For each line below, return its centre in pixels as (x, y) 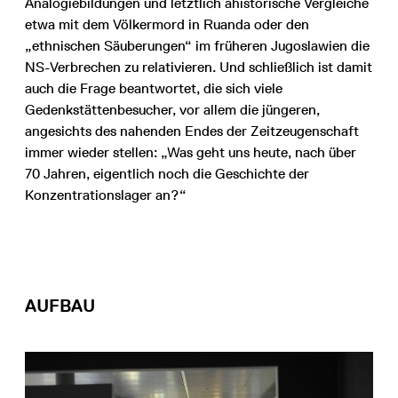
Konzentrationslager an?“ (106, 195)
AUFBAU (60, 305)
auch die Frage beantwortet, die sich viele (154, 88)
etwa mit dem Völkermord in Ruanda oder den (167, 24)
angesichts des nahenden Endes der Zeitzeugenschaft (192, 131)
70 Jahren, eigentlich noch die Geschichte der (167, 173)
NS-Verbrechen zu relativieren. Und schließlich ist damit (199, 67)
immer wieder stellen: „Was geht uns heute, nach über (191, 152)
